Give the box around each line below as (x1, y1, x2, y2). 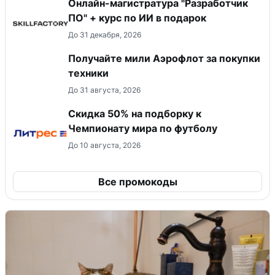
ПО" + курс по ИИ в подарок (68, 12, 206, 25)
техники (68, 67, 109, 80)
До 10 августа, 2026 (68, 141, 141, 150)
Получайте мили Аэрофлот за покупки (68, 52, 260, 65)
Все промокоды (98, 176, 177, 188)
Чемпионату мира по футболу (68, 122, 217, 135)
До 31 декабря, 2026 (68, 30, 141, 40)
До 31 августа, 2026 (68, 85, 141, 95)
